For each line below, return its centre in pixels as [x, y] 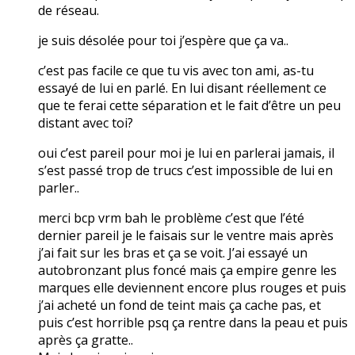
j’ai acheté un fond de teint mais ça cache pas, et [179, 305]
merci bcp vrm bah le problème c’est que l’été [171, 218]
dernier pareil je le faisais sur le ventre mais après [186, 235]
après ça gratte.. [86, 340]
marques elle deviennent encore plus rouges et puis [192, 287]
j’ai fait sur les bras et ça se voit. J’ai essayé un [173, 252]
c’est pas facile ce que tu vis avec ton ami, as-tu [176, 70]
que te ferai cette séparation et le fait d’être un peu [189, 105]
